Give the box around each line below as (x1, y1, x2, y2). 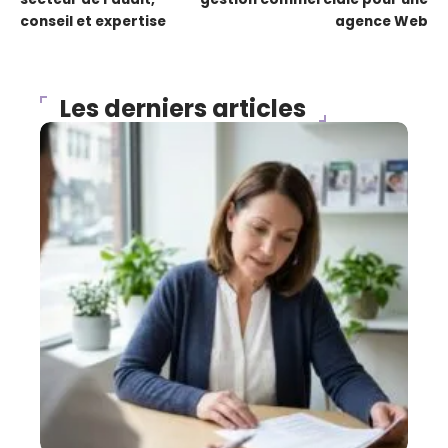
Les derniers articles (60, 92, 306, 125)
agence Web (335, 12, 428, 31)
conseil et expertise (20, 12, 166, 31)
